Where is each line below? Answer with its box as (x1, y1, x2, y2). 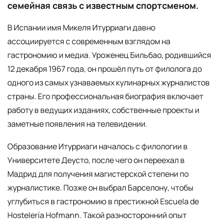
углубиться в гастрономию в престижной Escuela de (7, 195, 199, 207)
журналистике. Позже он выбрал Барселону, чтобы (7, 182, 193, 193)
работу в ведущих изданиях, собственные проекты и (7, 105, 199, 116)
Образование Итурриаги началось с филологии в (7, 140, 188, 152)
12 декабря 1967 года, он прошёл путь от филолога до (7, 63, 202, 75)
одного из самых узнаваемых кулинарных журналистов (7, 77, 210, 88)
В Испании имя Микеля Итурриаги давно (7, 22, 155, 33)
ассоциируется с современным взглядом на (7, 36, 170, 47)
